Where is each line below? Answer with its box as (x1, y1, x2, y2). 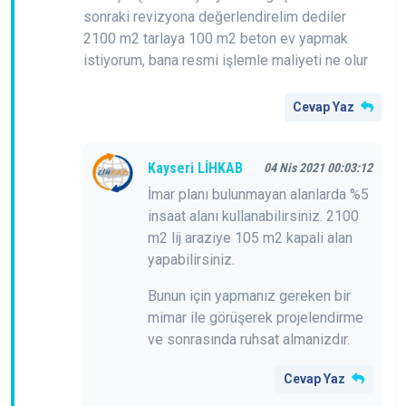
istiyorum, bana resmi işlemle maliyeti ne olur (83, 51, 368, 69)
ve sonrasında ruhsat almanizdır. (148, 330, 350, 348)
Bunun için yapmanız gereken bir (148, 286, 351, 304)
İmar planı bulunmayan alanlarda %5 (148, 185, 369, 203)
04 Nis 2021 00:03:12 (264, 160, 372, 176)
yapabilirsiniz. (148, 250, 235, 268)
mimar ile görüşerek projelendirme (148, 308, 363, 326)
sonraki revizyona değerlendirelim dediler (83, 7, 346, 25)
